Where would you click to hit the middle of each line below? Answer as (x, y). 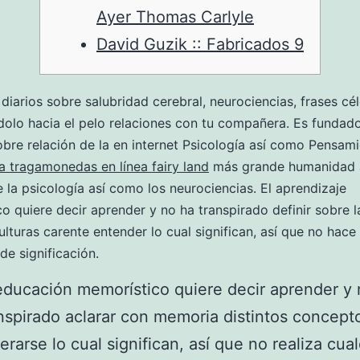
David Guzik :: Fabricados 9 (200, 44)
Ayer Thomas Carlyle (175, 17)
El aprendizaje (303, 188)
